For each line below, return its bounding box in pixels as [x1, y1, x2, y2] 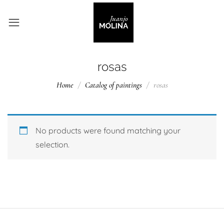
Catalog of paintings [84, 80, 142, 90]
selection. [35, 139, 69, 149]
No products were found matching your [35, 125, 180, 135]
